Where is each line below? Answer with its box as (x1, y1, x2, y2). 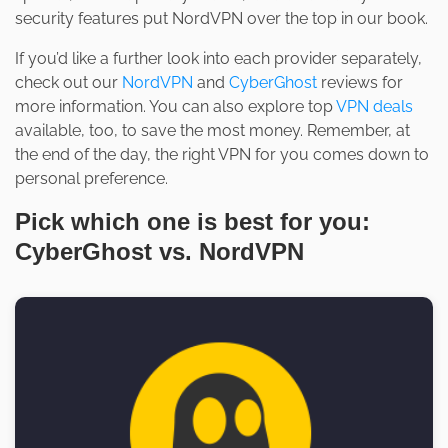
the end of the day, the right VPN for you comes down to (15, 145, 429, 165)
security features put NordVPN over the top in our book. (15, 9, 428, 29)
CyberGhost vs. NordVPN (15, 238, 304, 266)
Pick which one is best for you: (15, 208, 370, 236)
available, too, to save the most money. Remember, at (15, 121, 410, 141)
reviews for (317, 73, 403, 93)
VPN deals (336, 97, 413, 117)
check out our (15, 73, 122, 93)
